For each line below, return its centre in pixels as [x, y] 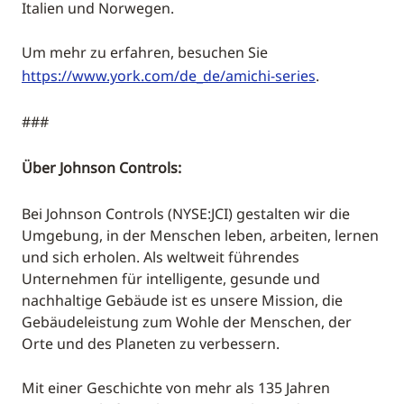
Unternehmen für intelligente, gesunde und [171, 279]
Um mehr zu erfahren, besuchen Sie [145, 52]
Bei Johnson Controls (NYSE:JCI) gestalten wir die [186, 214]
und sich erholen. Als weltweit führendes [161, 257]
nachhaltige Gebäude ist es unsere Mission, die [182, 300]
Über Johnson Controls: [101, 168]
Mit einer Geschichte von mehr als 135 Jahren [176, 388]
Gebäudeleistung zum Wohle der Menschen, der [187, 322]
